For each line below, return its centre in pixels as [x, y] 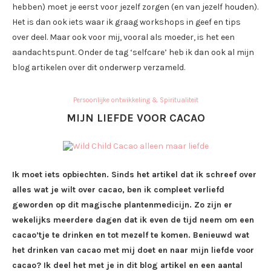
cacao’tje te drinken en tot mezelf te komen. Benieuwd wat [131, 235]
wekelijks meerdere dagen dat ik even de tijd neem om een [133, 220]
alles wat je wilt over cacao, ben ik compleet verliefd [118, 190]
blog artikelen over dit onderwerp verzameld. [99, 68]
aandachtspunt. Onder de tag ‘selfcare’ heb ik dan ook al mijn [133, 53]
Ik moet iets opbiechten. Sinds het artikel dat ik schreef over [134, 175]
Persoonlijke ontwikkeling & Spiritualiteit [135, 100]
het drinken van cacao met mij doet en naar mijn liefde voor [133, 250]
